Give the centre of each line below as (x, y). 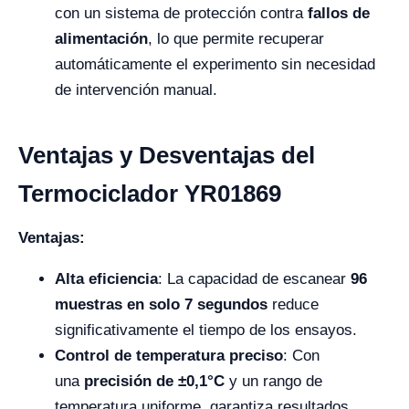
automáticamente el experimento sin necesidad (215, 65)
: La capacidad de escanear (254, 279)
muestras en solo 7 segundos (161, 305)
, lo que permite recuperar (236, 39)
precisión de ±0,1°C (154, 382)
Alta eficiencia (106, 279)
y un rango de (273, 382)
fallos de (339, 14)
